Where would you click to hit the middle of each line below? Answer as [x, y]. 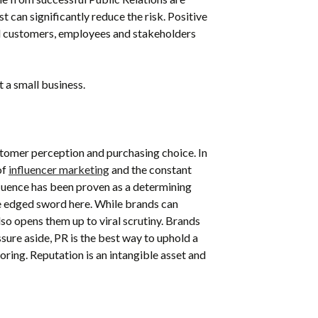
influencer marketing [59, 169]
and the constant [150, 169]
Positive [187, 16]
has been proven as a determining [110, 186]
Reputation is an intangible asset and [118, 254]
